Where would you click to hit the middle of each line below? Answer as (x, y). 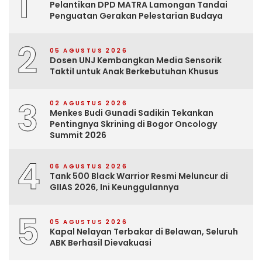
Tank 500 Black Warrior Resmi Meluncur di (139, 176)
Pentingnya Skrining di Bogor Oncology (133, 124)
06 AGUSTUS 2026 (89, 167)
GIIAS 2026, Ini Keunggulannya (114, 187)
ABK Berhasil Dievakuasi (101, 243)
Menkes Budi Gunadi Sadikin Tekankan (132, 113)
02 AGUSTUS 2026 (89, 103)
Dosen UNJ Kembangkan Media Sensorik (136, 61)
